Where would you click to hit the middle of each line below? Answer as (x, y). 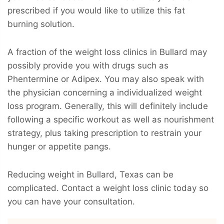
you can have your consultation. (71, 201)
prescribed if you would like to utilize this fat (96, 10)
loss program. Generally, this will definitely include (108, 106)
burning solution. (41, 24)
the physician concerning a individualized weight (105, 92)
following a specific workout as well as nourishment (111, 119)
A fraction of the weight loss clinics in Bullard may (107, 52)
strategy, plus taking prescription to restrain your (104, 133)
